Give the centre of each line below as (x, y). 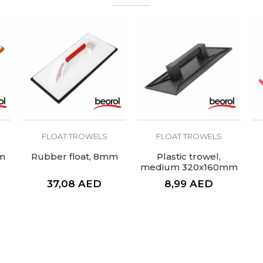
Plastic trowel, (189, 156)
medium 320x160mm (189, 167)
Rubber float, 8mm (74, 156)
